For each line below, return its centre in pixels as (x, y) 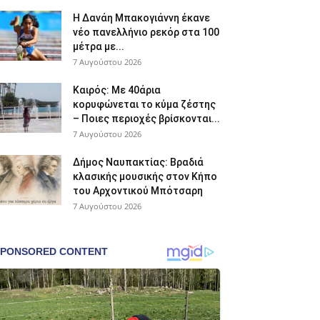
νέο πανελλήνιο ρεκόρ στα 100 (146, 32)
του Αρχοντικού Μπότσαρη (138, 190)
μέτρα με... (99, 46)
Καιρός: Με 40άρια (117, 90)
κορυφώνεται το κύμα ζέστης (144, 104)
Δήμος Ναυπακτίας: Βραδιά (138, 162)
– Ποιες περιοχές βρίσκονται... (146, 118)
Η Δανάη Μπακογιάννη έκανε (141, 17)
